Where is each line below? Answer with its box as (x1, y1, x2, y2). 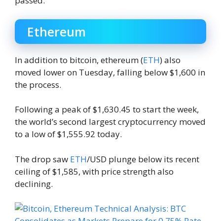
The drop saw (15, 153, 70, 165)
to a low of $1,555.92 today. (15, 128, 122, 140)
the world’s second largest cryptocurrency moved (15, 116, 206, 128)
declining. (15, 178, 53, 189)
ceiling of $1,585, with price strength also (15, 165, 174, 177)
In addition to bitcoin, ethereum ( (15, 54, 143, 66)
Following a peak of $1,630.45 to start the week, (15, 104, 199, 115)
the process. (15, 78, 61, 90)
